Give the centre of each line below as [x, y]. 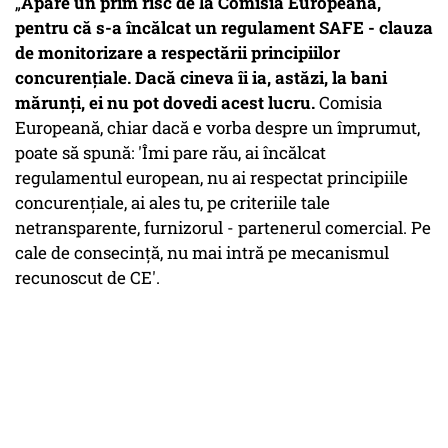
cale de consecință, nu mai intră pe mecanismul [202, 253]
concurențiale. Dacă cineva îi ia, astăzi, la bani [201, 78]
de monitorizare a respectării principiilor [177, 53]
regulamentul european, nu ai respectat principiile [211, 178]
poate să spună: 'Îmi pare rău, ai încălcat [170, 153]
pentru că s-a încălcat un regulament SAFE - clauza [224, 28]
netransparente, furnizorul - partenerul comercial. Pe [223, 228]
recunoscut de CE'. [87, 278]
